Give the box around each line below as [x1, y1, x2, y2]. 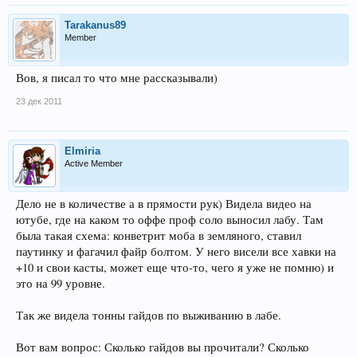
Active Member [65, 159, 123, 168]
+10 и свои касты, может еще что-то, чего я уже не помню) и [16, 260, 334, 275]
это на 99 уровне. [16, 276, 105, 291]
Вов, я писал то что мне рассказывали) [16, 70, 218, 85]
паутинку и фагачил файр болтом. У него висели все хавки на [16, 244, 336, 259]
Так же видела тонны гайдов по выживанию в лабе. [16, 308, 281, 323]
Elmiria [65, 145, 100, 157]
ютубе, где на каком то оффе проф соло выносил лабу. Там [16, 212, 324, 227]
